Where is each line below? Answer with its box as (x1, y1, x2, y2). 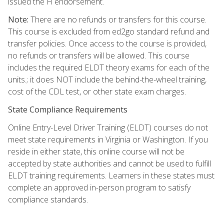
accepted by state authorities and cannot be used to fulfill (8, 157, 211, 169)
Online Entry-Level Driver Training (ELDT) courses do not (8, 121, 208, 133)
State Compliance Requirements (8, 103, 127, 115)
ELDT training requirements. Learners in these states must (8, 169, 214, 181)
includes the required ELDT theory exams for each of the (8, 61, 209, 73)
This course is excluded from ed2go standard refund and (8, 25, 209, 37)
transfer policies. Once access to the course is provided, (8, 37, 206, 49)
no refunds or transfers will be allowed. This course (8, 49, 189, 61)
